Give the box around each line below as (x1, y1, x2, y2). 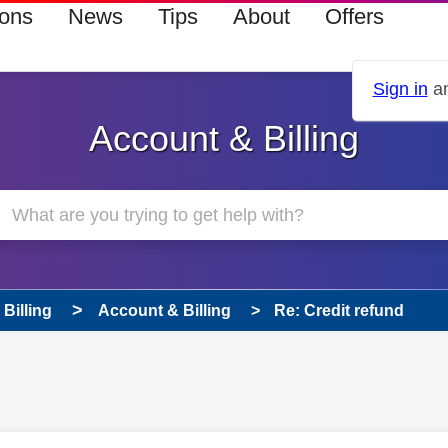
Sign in (372, 79, 428, 100)
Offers (324, 4, 384, 29)
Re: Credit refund (274, 302, 404, 319)
